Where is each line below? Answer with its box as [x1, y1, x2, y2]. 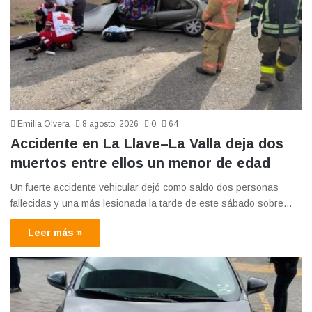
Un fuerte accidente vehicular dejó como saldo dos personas [10, 181, 279, 193]
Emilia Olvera [17, 118, 70, 129]
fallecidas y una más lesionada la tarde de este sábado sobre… [10, 197, 292, 209]
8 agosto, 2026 [82, 118, 139, 129]
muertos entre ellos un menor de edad [10, 155, 270, 171]
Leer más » [28, 226, 82, 238]
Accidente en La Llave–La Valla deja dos [10, 135, 283, 151]
